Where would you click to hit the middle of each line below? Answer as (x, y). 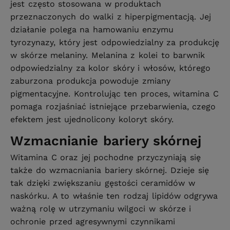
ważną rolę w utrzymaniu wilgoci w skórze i (101, 209)
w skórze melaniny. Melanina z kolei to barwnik (108, 55)
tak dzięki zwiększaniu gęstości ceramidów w (103, 183)
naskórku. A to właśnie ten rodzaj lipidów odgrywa (114, 196)
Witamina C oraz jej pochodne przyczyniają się (106, 158)
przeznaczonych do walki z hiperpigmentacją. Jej (111, 16)
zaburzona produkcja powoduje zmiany (90, 81)
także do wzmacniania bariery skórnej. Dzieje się (110, 170)
